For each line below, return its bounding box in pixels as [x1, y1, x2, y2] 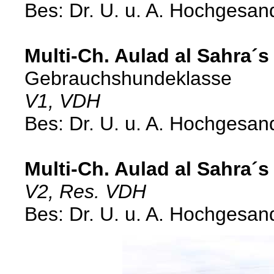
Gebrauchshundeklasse [24, 67, 232, 89]
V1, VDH [24, 90, 100, 112]
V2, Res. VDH [24, 180, 146, 202]
